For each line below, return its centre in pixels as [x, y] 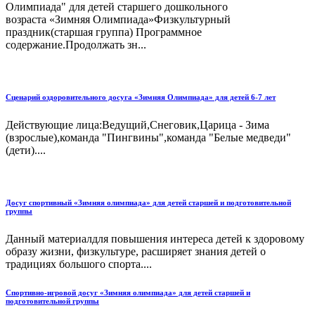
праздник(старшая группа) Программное [104, 32]
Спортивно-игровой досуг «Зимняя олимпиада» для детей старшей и [128, 293]
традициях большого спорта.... [79, 264]
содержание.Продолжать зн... [76, 45]
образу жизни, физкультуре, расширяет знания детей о [136, 252]
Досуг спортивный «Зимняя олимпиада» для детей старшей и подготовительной [148, 203]
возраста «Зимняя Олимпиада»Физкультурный [118, 20]
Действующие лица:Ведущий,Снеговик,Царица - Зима [137, 125]
